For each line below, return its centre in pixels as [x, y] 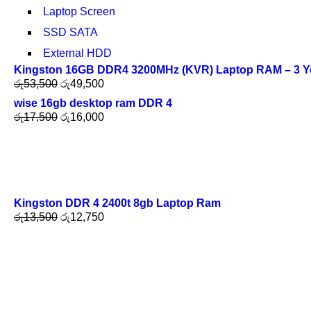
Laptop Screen [79, 11]
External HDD [77, 53]
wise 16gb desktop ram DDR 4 [93, 103]
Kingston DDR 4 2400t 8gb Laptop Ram [117, 203]
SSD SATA [70, 32]
